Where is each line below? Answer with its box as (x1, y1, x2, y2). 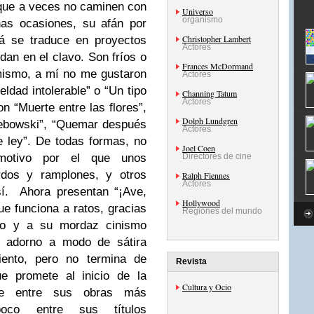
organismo (182, 15, 223, 25)
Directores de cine (182, 151, 252, 161)
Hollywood (182, 197, 220, 208)
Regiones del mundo (182, 206, 262, 216)
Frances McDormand (182, 60, 253, 71)
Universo (182, 6, 213, 17)
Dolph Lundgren (182, 115, 238, 126)
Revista (176, 257, 207, 266)
